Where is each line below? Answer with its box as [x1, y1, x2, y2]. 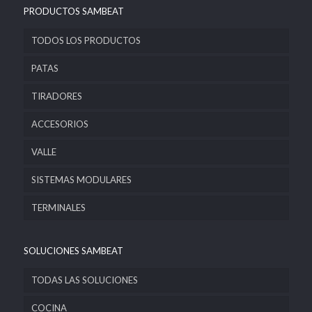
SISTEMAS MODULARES [31, 174, 132, 185]
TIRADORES [31, 91, 82, 102]
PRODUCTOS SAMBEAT [23, 6, 124, 17]
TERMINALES [31, 202, 86, 213]
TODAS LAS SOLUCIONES [31, 274, 138, 286]
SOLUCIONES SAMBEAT [23, 245, 123, 256]
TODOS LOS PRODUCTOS [31, 35, 141, 46]
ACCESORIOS [31, 118, 88, 130]
